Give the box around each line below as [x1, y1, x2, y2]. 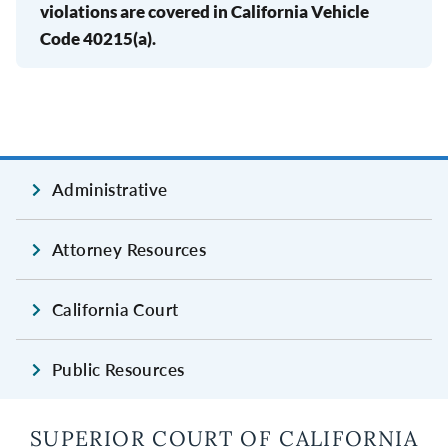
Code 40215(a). [40, 28, 156, 50]
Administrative [52, 179, 168, 201]
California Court [52, 299, 179, 321]
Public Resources [52, 359, 185, 381]
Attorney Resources [52, 239, 207, 261]
